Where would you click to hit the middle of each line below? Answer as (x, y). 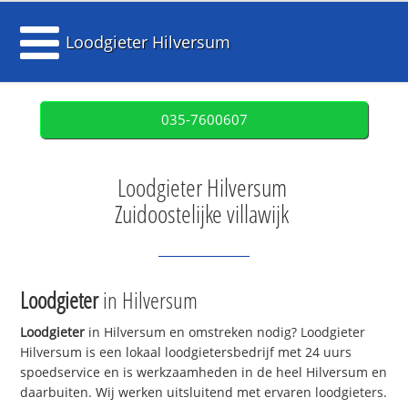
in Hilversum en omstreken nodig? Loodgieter (225, 332)
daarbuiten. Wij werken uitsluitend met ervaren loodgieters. (204, 393)
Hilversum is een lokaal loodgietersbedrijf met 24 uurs (186, 352)
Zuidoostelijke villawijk (202, 214)
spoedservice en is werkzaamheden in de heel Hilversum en (204, 372)
